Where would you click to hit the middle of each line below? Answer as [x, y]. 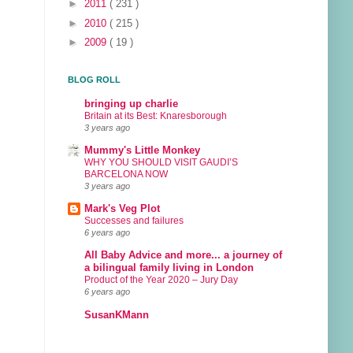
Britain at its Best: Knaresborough [156, 115]
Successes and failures [134, 221]
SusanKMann [117, 315]
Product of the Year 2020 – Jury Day [161, 280]
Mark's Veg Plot [122, 209]
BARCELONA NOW [126, 174]
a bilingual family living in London [169, 268]
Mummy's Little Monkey [142, 150]
